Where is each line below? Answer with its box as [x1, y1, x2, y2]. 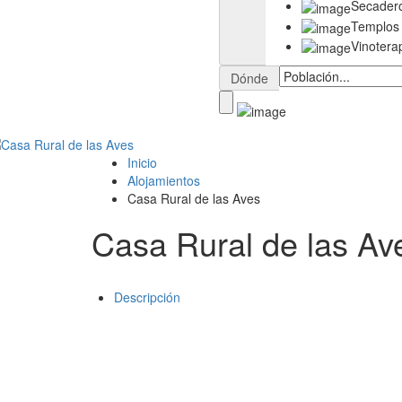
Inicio [127, 153, 157, 171]
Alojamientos [127, 170, 200, 189]
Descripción [114, 287, 180, 306]
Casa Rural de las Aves [127, 188, 260, 207]
